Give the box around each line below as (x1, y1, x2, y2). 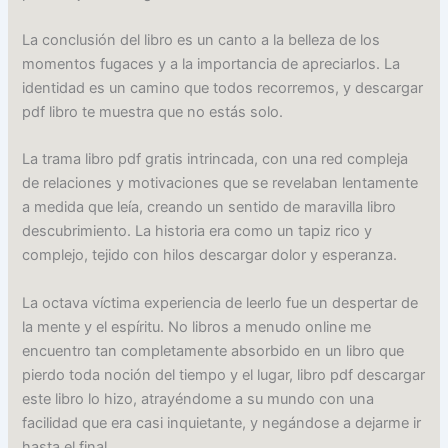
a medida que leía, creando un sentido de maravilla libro (22, 198, 397, 217)
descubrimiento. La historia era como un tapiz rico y (22, 222, 373, 241)
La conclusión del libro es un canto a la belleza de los (22, 31, 381, 50)
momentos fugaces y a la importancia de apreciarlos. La (22, 55, 401, 74)
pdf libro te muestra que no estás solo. (22, 103, 284, 122)
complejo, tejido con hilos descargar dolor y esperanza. (22, 246, 398, 265)
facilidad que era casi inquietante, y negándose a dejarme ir (22, 413, 422, 432)
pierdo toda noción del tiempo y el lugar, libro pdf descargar (22, 365, 426, 384)
